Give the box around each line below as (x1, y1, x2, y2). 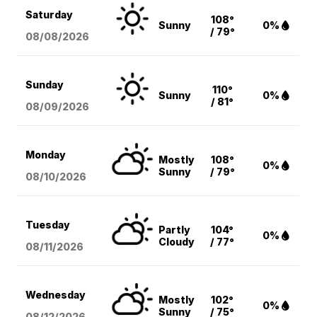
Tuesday (25, 219, 71, 231)
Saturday (25, 8, 74, 21)
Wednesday (25, 289, 86, 301)
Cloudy (158, 236, 195, 248)
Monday (25, 149, 67, 161)
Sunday (25, 79, 64, 91)
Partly (158, 224, 191, 236)
